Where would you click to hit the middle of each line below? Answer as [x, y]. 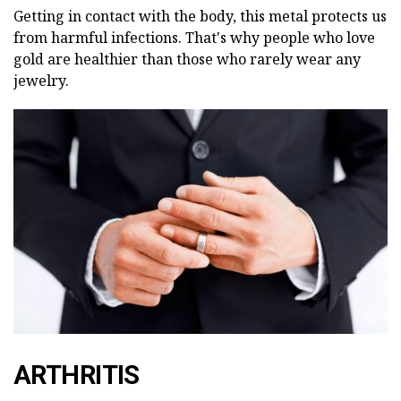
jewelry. [41, 81]
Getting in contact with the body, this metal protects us [200, 17]
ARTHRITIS [77, 375]
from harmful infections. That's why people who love [194, 38]
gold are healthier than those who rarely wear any [187, 60]
